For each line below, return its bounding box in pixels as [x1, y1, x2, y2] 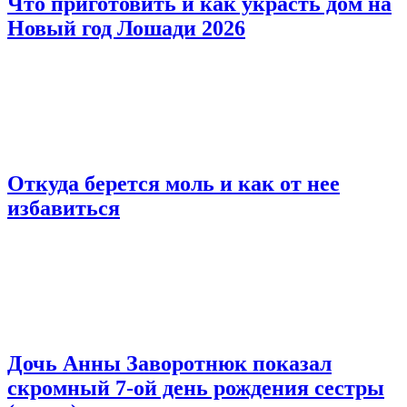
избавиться [7, 195, 120, 220]
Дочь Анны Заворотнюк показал [7, 351, 332, 375]
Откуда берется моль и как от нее [7, 171, 340, 195]
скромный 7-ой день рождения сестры [7, 375, 384, 400]
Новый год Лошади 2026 [7, 16, 245, 41]
